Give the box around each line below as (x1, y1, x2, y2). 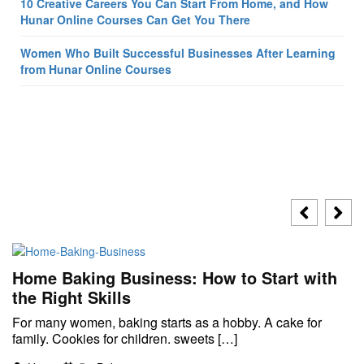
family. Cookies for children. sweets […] (12, 329, 237, 349)
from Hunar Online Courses (20, 61, 171, 77)
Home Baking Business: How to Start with (12, 266, 337, 290)
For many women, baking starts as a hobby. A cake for (12, 313, 322, 332)
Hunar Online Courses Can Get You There (20, 11, 250, 28)
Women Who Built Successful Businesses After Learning (20, 45, 336, 61)
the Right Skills (12, 285, 131, 310)
